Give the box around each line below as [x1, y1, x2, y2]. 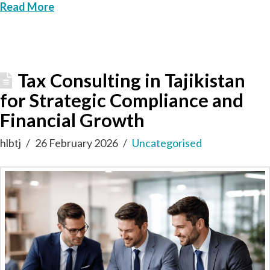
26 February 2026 [35, 136, 119, 149]
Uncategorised [132, 136, 202, 149]
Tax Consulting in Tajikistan [17, 69, 246, 92]
